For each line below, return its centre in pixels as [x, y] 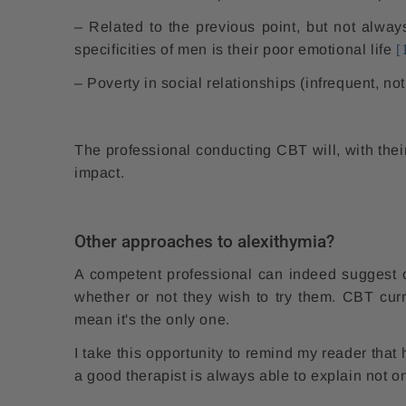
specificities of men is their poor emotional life [236, 50]
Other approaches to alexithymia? [204, 241]
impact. [100, 173]
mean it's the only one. [152, 320]
